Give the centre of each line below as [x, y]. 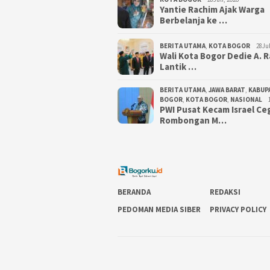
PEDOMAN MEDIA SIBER [159, 209]
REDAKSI [225, 192]
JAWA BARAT [227, 89]
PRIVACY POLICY [238, 209]
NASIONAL [246, 99]
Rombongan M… [193, 120]
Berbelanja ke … [193, 20]
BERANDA [134, 192]
